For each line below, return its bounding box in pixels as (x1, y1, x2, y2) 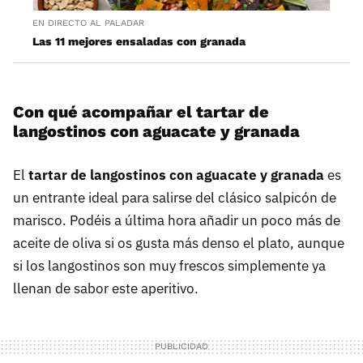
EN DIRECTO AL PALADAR (32, 17, 144, 28)
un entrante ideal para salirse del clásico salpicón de (13, 188, 336, 207)
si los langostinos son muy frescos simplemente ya (13, 256, 326, 275)
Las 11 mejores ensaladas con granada (32, 34, 246, 48)
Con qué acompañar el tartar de (13, 101, 269, 122)
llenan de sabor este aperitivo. (13, 279, 199, 297)
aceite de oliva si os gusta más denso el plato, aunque (13, 233, 344, 252)
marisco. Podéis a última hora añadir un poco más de (13, 211, 340, 229)
